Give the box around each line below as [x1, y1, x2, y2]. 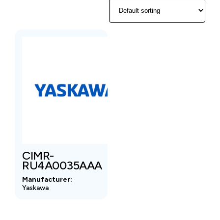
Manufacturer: [22, 175, 72, 184]
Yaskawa [22, 183, 49, 192]
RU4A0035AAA [22, 158, 102, 172]
